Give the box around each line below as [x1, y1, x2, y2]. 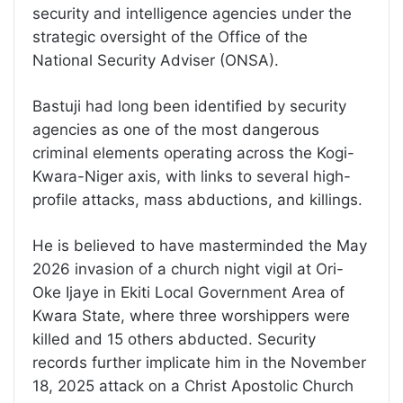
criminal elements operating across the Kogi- [32, 143, 354, 162]
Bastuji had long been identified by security [32, 96, 346, 115]
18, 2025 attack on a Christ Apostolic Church [32, 376, 354, 395]
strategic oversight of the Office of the [32, 27, 308, 46]
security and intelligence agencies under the [32, 4, 352, 22]
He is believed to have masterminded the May [32, 236, 367, 255]
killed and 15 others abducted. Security [32, 329, 316, 348]
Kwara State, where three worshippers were [32, 306, 350, 325]
